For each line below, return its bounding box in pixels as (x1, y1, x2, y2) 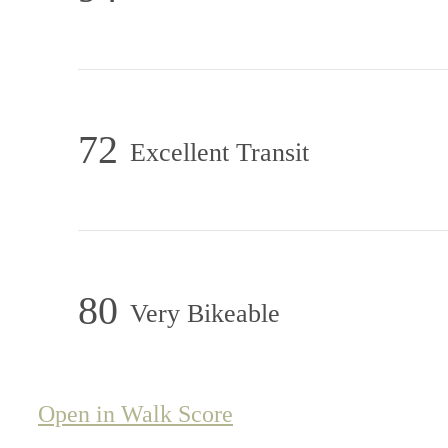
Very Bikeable (130, 298, 280, 328)
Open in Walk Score (38, 400, 233, 427)
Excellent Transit (130, 137, 309, 167)
